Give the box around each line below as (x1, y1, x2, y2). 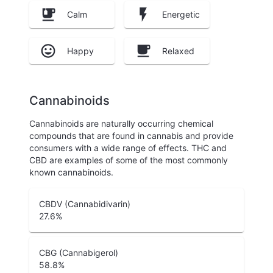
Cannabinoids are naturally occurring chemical (29, 118, 213, 129)
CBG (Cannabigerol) (39, 247, 118, 258)
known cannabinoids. (29, 167, 113, 178)
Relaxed (162, 45, 194, 56)
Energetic (162, 9, 200, 20)
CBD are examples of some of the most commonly (29, 155, 228, 166)
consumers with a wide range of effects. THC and (29, 143, 227, 154)
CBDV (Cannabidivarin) (39, 199, 130, 210)
